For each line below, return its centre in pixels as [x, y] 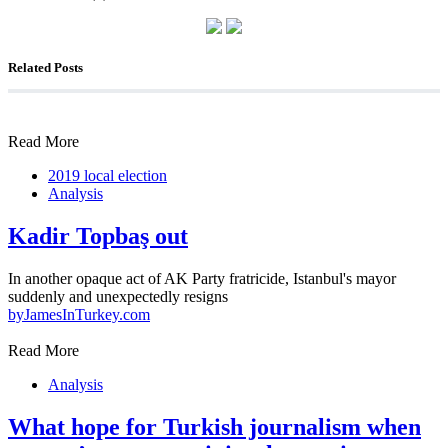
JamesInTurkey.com [87, 314]
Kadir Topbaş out [98, 236]
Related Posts [45, 67]
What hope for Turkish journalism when [214, 426]
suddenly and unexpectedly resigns [118, 296]
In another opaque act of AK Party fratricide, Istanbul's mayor [202, 278]
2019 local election [107, 176]
